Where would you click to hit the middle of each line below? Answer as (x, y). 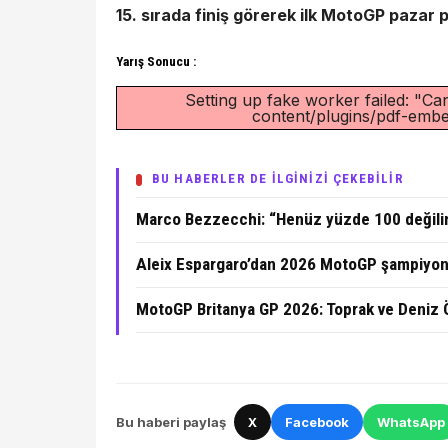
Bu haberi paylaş (171, 421)
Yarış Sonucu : (157, 61)
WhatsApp (411, 421)
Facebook (317, 421)
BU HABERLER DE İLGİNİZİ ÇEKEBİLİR (277, 179)
